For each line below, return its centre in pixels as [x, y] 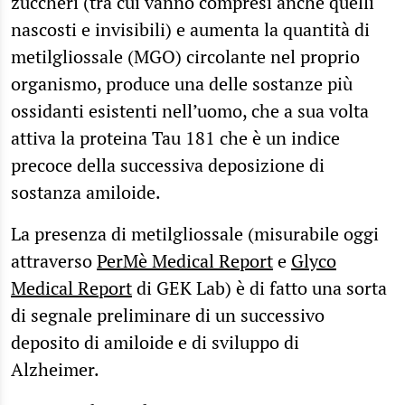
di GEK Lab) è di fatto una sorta [259, 287]
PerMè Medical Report [185, 260]
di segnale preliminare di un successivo [168, 315]
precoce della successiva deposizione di [168, 165]
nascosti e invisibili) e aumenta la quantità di [190, 29]
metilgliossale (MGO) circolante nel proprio [185, 56]
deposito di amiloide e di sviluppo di [155, 342]
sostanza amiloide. [88, 192]
